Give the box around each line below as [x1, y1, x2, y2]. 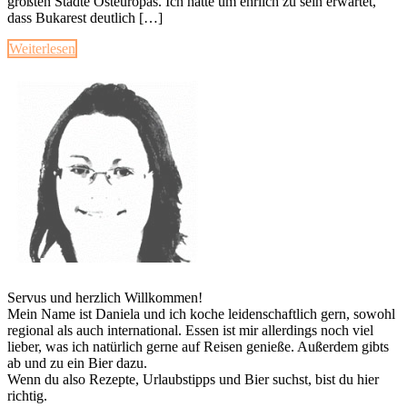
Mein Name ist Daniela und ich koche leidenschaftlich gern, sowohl [7, 305, 395, 322]
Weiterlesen [9, 40, 75, 56]
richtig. [7, 387, 47, 403]
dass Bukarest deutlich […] [7, 9, 163, 25]
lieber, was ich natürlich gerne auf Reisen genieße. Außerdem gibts [7, 338, 389, 354]
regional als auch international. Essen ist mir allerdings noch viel [7, 322, 373, 338]
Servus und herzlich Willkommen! [7, 289, 203, 305]
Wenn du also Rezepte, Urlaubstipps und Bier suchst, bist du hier [7, 371, 379, 387]
